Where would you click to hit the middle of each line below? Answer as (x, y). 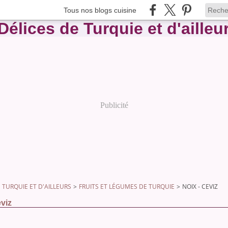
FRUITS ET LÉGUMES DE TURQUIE (127, 187)
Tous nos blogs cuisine (100, 10)
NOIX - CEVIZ (200, 187)
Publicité (114, 105)
